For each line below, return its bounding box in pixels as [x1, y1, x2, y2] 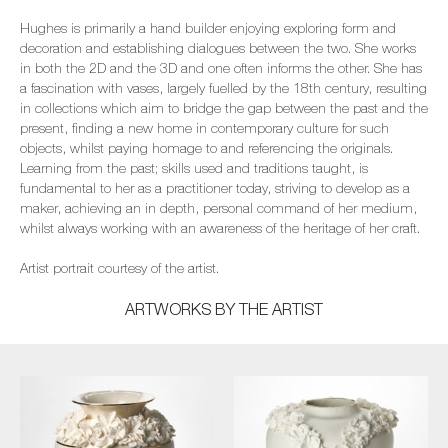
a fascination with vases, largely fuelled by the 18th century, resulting [20, 83, 427, 97]
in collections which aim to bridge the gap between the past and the [20, 103, 428, 117]
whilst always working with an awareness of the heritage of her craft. [20, 223, 420, 237]
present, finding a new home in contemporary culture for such [20, 123, 389, 137]
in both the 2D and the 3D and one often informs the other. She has [20, 63, 422, 77]
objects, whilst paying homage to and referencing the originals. [20, 143, 393, 157]
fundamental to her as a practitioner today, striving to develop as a [20, 183, 410, 197]
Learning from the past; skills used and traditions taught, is [20, 163, 368, 177]
